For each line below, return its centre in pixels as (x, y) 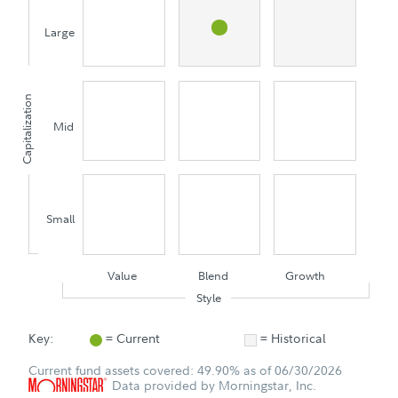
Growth (305, 275)
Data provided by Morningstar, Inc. (212, 385)
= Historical (293, 338)
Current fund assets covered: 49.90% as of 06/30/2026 (185, 370)
